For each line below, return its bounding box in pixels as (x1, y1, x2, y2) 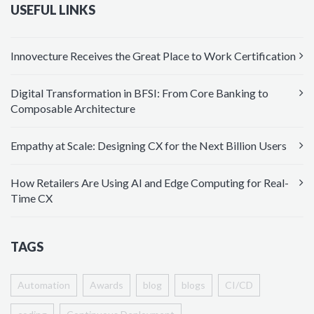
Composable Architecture (11, 102, 135, 116)
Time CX (11, 191, 53, 205)
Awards (90, 279, 123, 292)
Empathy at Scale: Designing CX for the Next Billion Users (11, 139, 287, 153)
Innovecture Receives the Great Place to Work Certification (11, 49, 296, 63)
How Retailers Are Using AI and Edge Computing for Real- (11, 176, 289, 190)
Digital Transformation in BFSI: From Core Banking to (11, 86, 268, 100)
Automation (18, 279, 70, 292)
